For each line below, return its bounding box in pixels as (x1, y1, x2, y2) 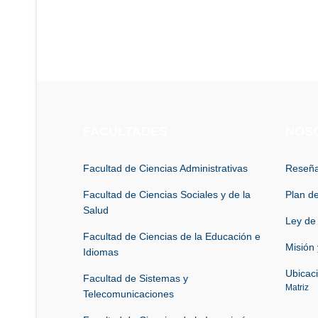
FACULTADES (83, 124, 168, 138)
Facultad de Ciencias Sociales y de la (83, 188, 251, 200)
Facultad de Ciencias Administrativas (83, 162, 248, 174)
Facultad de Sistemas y (83, 272, 188, 284)
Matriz (285, 282, 309, 292)
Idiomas (83, 246, 119, 258)
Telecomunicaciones (83, 287, 174, 300)
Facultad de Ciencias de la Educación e (83, 230, 261, 242)
